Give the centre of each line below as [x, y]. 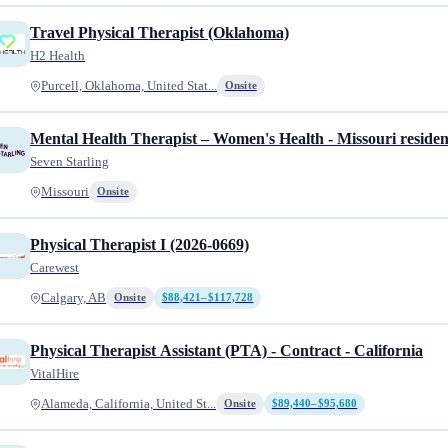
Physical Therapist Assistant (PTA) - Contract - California [227, 350]
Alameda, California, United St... [129, 404]
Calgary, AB [74, 298]
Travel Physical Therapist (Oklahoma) [160, 32]
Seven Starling [70, 161]
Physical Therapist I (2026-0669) [140, 244]
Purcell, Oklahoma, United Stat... [129, 86]
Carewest [55, 267]
